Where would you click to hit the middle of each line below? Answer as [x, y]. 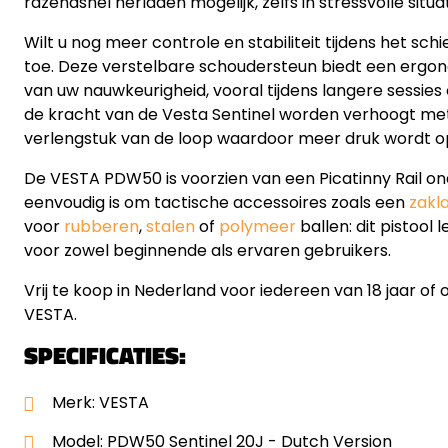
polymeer [257, 226]
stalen [170, 226]
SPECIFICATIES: [105, 354]
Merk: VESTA [100, 402]
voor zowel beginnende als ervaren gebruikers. [207, 250]
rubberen [101, 226]
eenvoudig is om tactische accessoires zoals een [216, 202]
